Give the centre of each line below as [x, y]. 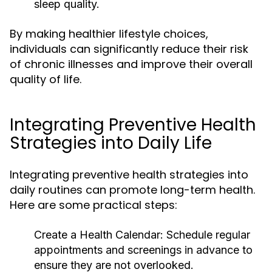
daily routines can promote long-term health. [132, 190]
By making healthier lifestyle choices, [109, 34]
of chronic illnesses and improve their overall [131, 64]
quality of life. [46, 79]
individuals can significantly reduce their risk [129, 49]
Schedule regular [207, 235]
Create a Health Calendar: [99, 235]
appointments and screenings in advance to [143, 250]
